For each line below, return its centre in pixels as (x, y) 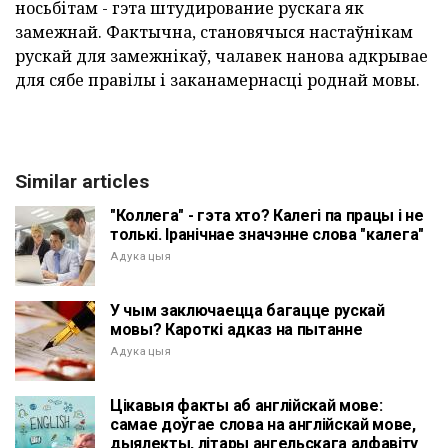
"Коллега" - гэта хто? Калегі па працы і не (267, 216)
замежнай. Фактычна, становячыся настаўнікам (214, 32)
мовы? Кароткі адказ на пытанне (236, 330)
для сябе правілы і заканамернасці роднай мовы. (217, 80)
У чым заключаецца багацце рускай (247, 311)
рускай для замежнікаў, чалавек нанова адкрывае (221, 56)
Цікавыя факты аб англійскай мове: (246, 406)
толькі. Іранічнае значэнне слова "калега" (267, 235)
